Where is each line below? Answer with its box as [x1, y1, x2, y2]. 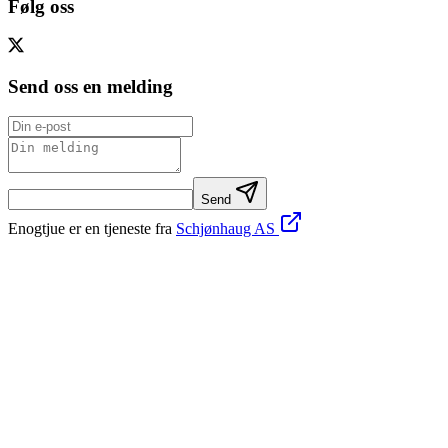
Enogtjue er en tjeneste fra [8, 220, 172, 238]
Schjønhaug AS [176, 220, 279, 238]
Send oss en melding [8, 75, 173, 97]
